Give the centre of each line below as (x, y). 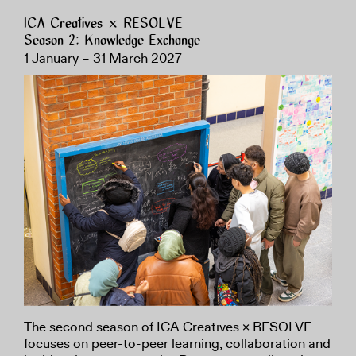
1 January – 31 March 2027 (103, 58)
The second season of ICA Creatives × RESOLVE (168, 327)
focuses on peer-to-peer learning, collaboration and (177, 343)
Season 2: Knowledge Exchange (114, 41)
